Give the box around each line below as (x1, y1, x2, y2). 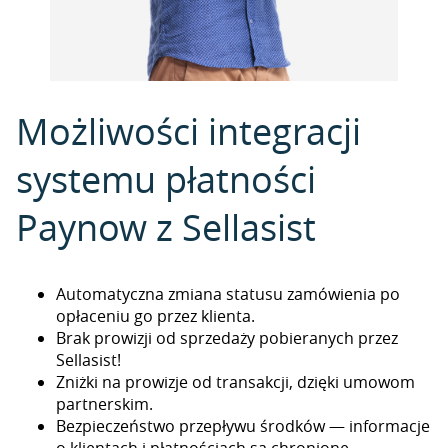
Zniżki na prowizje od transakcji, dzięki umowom (56, 371, 415, 393)
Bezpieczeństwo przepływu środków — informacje (56, 415, 430, 437)
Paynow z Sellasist (16, 203, 316, 251)
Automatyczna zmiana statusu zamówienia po (56, 283, 400, 305)
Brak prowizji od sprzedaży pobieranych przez (56, 327, 398, 349)
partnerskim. (56, 393, 153, 415)
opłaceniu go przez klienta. (56, 305, 255, 327)
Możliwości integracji (16, 107, 361, 155)
